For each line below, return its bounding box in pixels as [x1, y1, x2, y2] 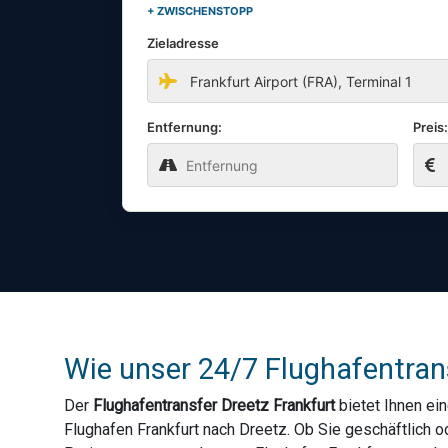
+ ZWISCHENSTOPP [147, 4, 253, 18]
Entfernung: [147, 119, 222, 135]
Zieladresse [147, 35, 219, 51]
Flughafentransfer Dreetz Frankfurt [93, 396, 335, 415]
